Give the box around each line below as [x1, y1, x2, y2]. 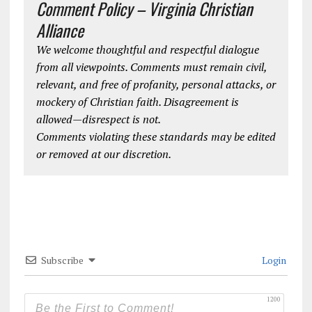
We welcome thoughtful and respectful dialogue [36, 41, 259, 57]
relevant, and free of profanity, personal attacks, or [36, 76, 276, 92]
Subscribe [40, 253, 84, 267]
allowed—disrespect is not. [36, 111, 161, 127]
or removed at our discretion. [36, 146, 171, 162]
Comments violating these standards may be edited [36, 128, 276, 144]
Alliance [36, 17, 84, 42]
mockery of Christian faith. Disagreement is [36, 93, 239, 109]
